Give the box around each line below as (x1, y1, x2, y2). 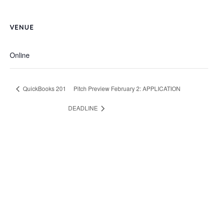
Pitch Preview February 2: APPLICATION (73, 84, 181, 92)
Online (10, 50, 30, 60)
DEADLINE (68, 103, 99, 112)
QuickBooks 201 (21, 84, 67, 92)
